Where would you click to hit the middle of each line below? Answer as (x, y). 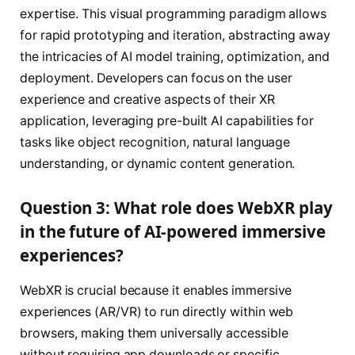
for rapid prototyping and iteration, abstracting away (175, 35)
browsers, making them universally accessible (154, 333)
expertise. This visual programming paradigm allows (174, 13)
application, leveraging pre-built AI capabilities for (167, 120)
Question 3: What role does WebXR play (177, 208)
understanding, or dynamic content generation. (158, 163)
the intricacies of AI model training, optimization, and (175, 56)
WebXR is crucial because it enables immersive (156, 290)
